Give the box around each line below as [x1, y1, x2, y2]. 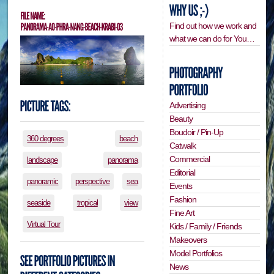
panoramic [27, 176, 59, 186]
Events [169, 180, 193, 191]
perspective [75, 176, 110, 186]
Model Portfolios [169, 248, 223, 258]
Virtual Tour [27, 219, 61, 229]
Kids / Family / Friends [169, 221, 242, 231]
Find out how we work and [169, 20, 257, 31]
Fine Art [169, 207, 195, 218]
